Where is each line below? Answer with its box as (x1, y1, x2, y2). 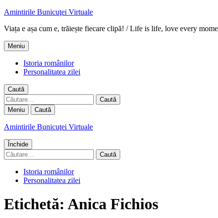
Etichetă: (4, 195, 68, 213)
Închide (8, 141, 28, 148)
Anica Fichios (68, 195, 158, 213)
